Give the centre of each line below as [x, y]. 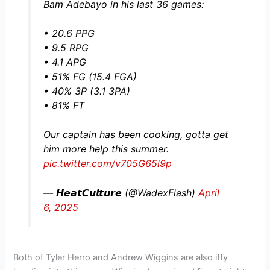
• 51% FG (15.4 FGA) [90, 76]
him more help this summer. [106, 149]
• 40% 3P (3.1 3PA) [86, 91]
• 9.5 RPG [66, 47]
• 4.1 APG [64, 62]
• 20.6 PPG [69, 33]
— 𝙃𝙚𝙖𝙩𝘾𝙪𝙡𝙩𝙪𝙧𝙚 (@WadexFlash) [121, 193]
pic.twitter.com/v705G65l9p [107, 163]
